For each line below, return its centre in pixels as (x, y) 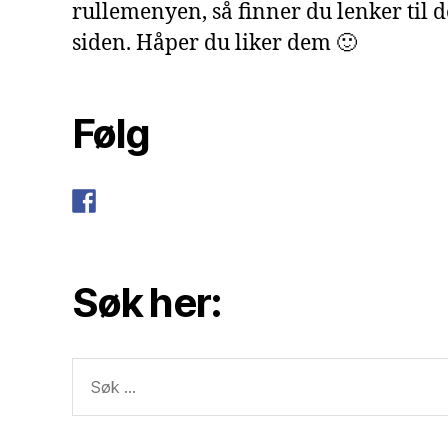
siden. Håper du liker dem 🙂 (214, 43)
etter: (88, 394)
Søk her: (147, 302)
